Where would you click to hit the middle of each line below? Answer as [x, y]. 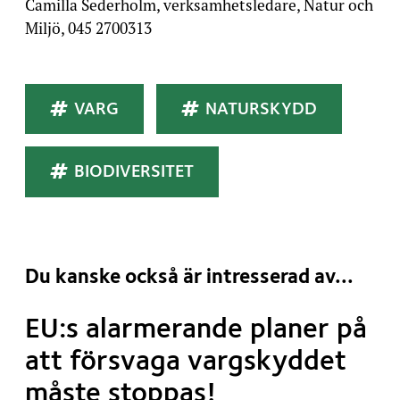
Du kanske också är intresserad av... [189, 277]
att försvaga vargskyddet [186, 362]
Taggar [55, 66]
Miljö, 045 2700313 [88, 28]
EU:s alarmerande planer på [196, 330]
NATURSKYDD [262, 109]
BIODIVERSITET [134, 173]
